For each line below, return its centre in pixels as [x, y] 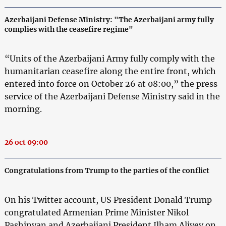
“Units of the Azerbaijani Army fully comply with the [109, 58]
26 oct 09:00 [26, 142]
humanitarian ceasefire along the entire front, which [110, 71]
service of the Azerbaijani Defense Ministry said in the [112, 96]
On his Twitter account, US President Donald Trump [108, 200]
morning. [23, 109]
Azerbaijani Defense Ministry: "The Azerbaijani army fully [109, 19]
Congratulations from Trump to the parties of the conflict [107, 170]
